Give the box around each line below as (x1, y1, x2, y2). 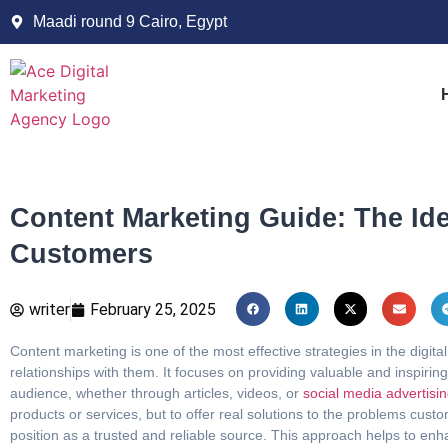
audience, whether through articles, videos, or (10, 384, 299, 401)
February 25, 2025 (90, 300, 216, 319)
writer (29, 300, 70, 319)
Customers (10, 239, 153, 269)
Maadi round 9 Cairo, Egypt (32, 13, 227, 30)
